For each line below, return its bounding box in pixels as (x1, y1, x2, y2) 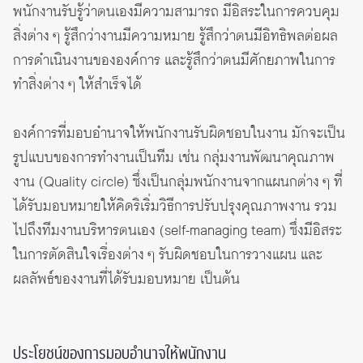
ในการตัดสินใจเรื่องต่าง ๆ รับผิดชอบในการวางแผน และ (13, 245, 322, 267)
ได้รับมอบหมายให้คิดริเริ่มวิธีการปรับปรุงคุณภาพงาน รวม (13, 196, 337, 218)
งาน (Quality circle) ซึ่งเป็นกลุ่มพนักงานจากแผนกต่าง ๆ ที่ (13, 172, 343, 194)
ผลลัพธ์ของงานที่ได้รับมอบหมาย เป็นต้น (13, 269, 240, 291)
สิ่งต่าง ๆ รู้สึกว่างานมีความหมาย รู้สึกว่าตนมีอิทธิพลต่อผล (13, 26, 338, 48)
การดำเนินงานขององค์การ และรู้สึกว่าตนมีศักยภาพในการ (13, 50, 335, 72)
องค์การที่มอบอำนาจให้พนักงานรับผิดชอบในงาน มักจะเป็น (13, 123, 345, 145)
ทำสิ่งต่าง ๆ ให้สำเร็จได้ (13, 75, 142, 96)
